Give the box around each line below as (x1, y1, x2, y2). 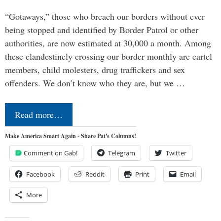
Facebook (26, 170, 55, 179)
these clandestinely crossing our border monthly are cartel (5, 50, 212, 63)
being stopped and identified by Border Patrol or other (5, 24, 198, 36)
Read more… (15, 109, 63, 121)
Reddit (85, 170, 105, 179)
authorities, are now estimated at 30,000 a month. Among (5, 37, 211, 49)
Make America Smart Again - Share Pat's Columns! (5, 132, 136, 141)
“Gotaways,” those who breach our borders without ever (5, 10, 205, 23)
